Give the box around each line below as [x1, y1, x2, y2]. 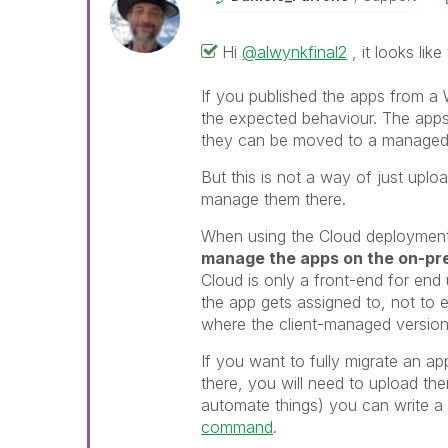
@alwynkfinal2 [242, 41, 348, 62]
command [201, 416, 274, 437]
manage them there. [201, 188, 347, 209]
